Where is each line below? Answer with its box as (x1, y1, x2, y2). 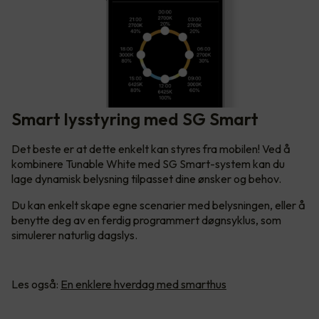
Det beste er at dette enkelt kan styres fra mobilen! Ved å (11, 141, 291, 156)
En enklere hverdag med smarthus (61, 276, 226, 291)
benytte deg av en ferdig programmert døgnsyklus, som (11, 212, 281, 227)
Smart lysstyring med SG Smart (11, 108, 258, 130)
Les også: (11, 276, 61, 291)
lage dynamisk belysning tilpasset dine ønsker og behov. (11, 171, 283, 186)
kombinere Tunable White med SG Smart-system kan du (11, 156, 285, 171)
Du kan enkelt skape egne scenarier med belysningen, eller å (11, 197, 305, 212)
